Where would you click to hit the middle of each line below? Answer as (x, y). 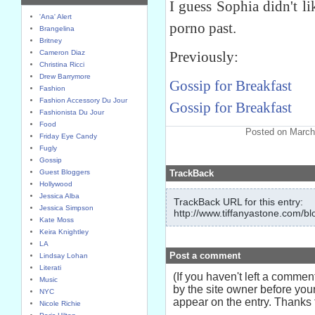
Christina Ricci (62, 64)
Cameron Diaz (62, 52)
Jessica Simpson (66, 208)
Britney (51, 40)
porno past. (203, 28)
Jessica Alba (59, 196)
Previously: (204, 57)
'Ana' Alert (56, 17)
